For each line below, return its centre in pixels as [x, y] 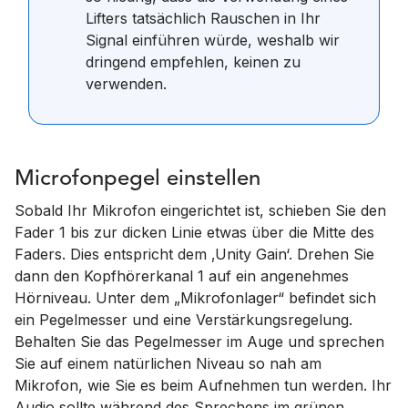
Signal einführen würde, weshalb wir [213, 40]
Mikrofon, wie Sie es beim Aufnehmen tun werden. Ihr [203, 385]
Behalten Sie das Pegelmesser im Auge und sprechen [199, 342]
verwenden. [126, 84]
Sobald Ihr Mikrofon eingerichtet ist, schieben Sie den [200, 210]
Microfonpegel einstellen [138, 179]
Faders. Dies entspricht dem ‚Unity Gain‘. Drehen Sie [194, 254]
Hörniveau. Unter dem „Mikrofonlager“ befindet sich [195, 298]
